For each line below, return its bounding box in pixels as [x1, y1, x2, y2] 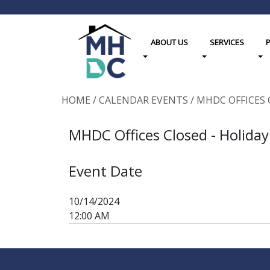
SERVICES [209, 37, 244, 48]
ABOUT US [150, 37, 188, 48]
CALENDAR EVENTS [99, 93, 188, 107]
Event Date [69, 161, 142, 181]
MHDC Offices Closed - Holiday [69, 125, 269, 145]
